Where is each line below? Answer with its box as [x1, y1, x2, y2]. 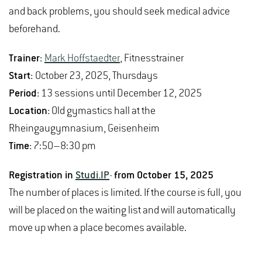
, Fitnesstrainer [120, 53, 184, 65]
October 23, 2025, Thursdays [35, 70, 158, 82]
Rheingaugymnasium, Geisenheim [9, 123, 160, 135]
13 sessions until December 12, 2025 [39, 88, 202, 100]
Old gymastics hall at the [50, 105, 156, 118]
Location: [9, 105, 50, 118]
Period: [9, 88, 39, 100]
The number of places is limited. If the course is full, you [9, 187, 242, 199]
